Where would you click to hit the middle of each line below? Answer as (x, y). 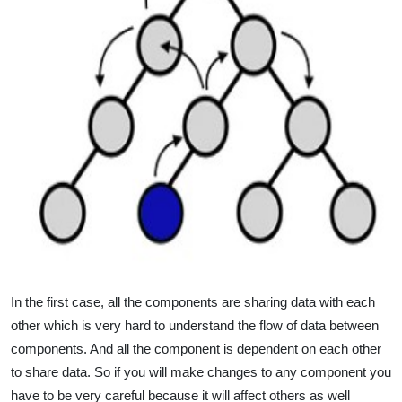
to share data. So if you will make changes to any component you (201, 371)
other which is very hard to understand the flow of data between (195, 325)
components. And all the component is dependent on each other (196, 348)
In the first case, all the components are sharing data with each (193, 301)
